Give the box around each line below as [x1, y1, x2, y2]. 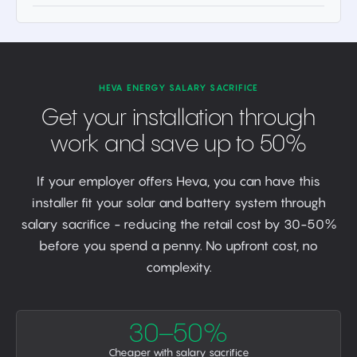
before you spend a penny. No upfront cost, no [39, 237, 318, 253]
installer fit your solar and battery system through [31, 194, 326, 210]
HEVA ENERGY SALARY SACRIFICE [98, 82, 259, 93]
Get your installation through [41, 107, 316, 130]
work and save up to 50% [50, 133, 307, 156]
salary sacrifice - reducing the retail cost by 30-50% [20, 216, 337, 232]
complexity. [145, 259, 212, 275]
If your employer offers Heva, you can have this [37, 173, 320, 189]
